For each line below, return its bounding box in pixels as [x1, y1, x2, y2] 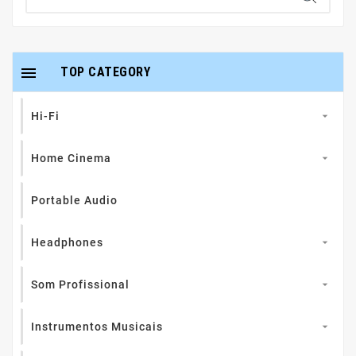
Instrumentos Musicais [31, 320, 163, 334]
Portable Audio [31, 194, 118, 207]
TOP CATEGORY [60, 64, 150, 80]
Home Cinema [31, 152, 111, 165]
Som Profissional [31, 278, 130, 292]
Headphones [31, 236, 103, 250]
